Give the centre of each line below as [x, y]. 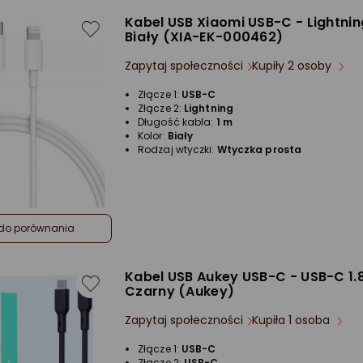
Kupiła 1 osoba [293, 320]
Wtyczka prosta [259, 149]
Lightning [209, 108]
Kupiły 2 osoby [293, 65]
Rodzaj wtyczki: [177, 149]
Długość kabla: [177, 122]
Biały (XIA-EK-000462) [204, 36]
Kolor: [153, 135]
